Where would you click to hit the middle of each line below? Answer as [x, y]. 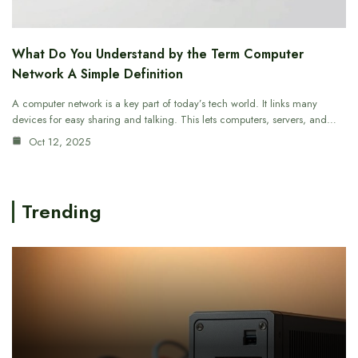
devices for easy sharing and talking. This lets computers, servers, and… [174, 119]
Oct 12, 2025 [58, 141]
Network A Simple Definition [97, 74]
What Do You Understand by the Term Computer [158, 54]
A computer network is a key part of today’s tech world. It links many [165, 103]
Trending [62, 211]
